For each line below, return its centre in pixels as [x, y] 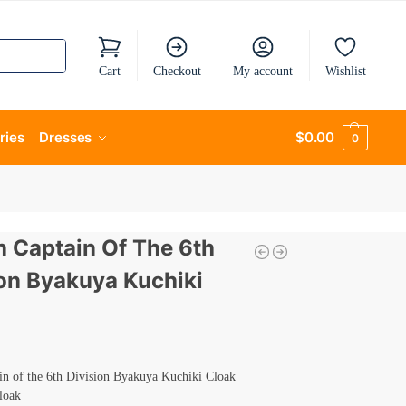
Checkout [177, 71]
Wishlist [345, 71]
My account [263, 71]
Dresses [66, 137]
